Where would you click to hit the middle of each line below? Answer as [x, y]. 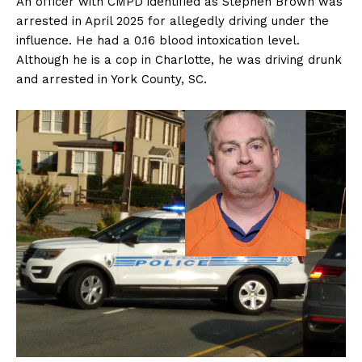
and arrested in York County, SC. [112, 80]
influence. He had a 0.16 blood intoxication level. [158, 41]
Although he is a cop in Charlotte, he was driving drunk [179, 60]
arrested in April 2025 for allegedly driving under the [173, 21]
